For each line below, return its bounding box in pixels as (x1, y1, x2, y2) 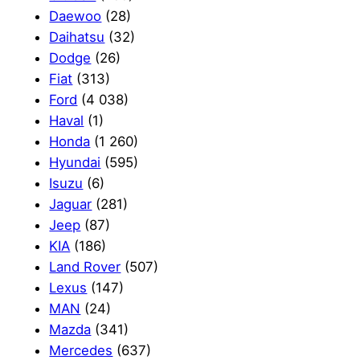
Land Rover (49, 259, 121, 276)
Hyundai (49, 154, 101, 171)
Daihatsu (49, 29, 105, 46)
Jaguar (49, 196, 92, 213)
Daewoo (49, 8, 102, 25)
